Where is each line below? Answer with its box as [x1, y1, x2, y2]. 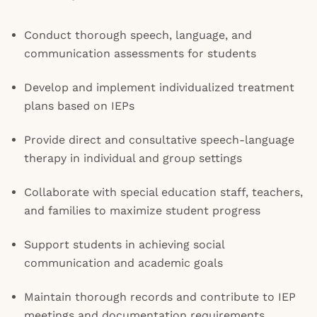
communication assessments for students [24, 47, 256, 60]
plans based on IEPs [24, 99, 134, 113]
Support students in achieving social [24, 238, 224, 251]
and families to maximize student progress [24, 204, 260, 217]
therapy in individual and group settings [24, 151, 242, 165]
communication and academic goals [24, 256, 223, 270]
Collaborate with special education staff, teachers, [24, 185, 303, 199]
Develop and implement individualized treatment [24, 81, 294, 94]
